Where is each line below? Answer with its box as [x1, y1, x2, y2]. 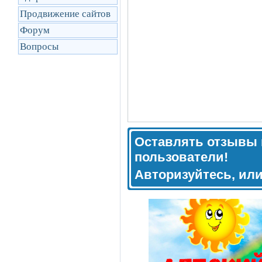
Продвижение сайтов [20, 8, 111, 19]
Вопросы [20, 41, 58, 52]
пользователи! [135, 150, 228, 164]
